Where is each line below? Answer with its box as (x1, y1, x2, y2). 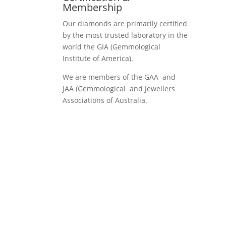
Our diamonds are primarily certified (63, 18, 188, 28)
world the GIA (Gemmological (63, 41, 161, 51)
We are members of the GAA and (63, 72, 176, 82)
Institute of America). (63, 53, 134, 63)
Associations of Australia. (63, 95, 148, 105)
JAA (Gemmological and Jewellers (63, 83, 176, 93)
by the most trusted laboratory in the (63, 30, 188, 40)
